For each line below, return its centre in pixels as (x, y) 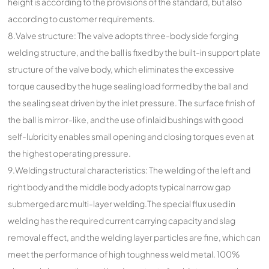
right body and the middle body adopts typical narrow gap (119, 186)
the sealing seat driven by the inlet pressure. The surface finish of (132, 102)
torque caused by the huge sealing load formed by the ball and (128, 86)
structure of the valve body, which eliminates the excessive (121, 69)
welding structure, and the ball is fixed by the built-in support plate (134, 52)
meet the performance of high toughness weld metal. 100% (124, 254)
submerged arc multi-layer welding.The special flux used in (122, 203)
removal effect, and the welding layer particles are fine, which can (134, 237)
